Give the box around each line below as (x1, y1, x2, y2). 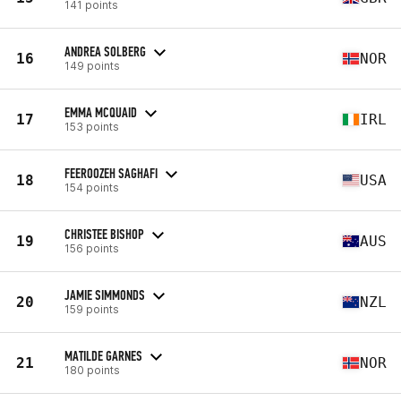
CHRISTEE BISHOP (64, 225, 144, 243)
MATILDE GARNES (64, 346, 142, 364)
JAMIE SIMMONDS (64, 286, 145, 303)
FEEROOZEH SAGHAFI (64, 164, 158, 182)
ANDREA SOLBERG (64, 42, 146, 60)
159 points (64, 302, 119, 316)
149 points (64, 58, 120, 73)
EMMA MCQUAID (64, 103, 137, 121)
